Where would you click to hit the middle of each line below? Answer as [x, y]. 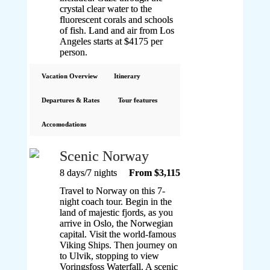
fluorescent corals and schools [117, 20]
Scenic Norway [105, 156]
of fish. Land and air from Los [117, 30]
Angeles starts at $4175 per [111, 41]
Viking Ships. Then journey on [119, 245]
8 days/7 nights [89, 173]
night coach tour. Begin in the [116, 202]
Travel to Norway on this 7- [113, 191]
